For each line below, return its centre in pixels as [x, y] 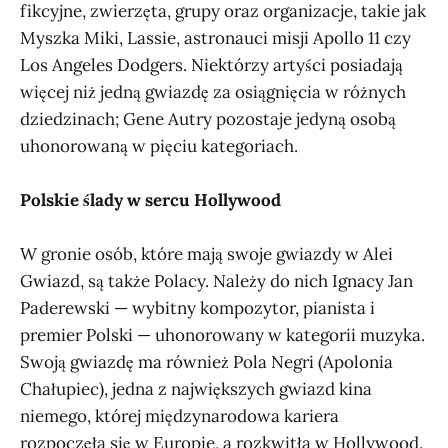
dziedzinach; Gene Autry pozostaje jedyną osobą [208, 119]
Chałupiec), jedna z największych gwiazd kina [196, 389]
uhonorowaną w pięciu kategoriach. [159, 146]
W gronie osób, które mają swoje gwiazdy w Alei [206, 254]
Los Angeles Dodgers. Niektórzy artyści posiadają [211, 65]
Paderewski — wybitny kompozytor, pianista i [197, 308]
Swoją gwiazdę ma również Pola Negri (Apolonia [206, 362]
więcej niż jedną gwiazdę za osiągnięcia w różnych [213, 92]
